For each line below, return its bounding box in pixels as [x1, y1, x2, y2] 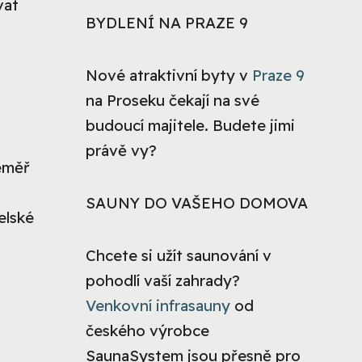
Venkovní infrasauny [86, 296, 230, 316]
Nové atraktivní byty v [86, 65, 252, 86]
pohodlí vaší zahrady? [86, 271, 240, 291]
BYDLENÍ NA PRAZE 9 [86, 13, 248, 33]
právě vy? [86, 141, 157, 161]
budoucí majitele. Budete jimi [86, 116, 295, 136]
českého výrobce [86, 321, 209, 341]
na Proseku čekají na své [86, 90, 259, 111]
